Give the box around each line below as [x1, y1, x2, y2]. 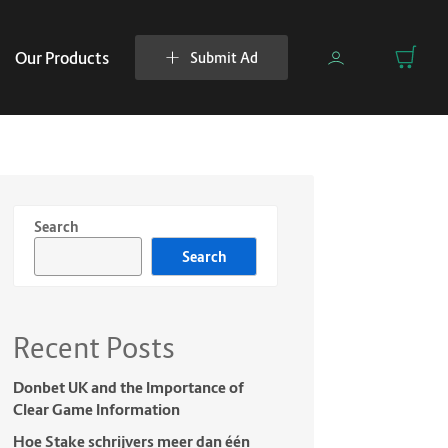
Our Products [15, 47, 109, 68]
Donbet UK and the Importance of [12, 378, 245, 397]
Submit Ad [190, 49, 258, 67]
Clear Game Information [12, 400, 180, 419]
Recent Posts [12, 331, 175, 365]
